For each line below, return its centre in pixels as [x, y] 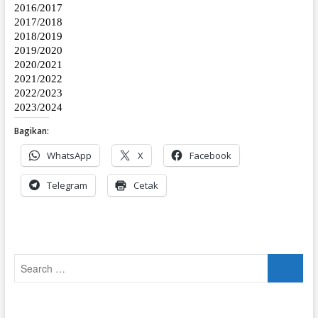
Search [285, 261]
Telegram [67, 185]
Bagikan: [31, 131]
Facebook [210, 155]
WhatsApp [69, 155]
